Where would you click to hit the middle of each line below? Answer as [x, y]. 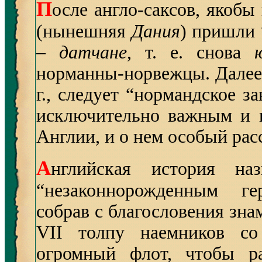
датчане [93, 52]
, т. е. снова [190, 52]
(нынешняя [84, 31]
